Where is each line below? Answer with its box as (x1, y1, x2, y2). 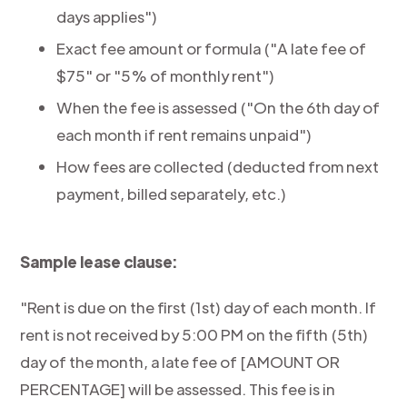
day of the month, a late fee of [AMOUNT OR (20, 352, 341, 372)
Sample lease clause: (20, 252, 178, 272)
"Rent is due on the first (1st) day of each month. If (20, 297, 377, 317)
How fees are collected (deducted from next (56, 156, 380, 176)
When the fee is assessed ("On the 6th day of (56, 97, 381, 117)
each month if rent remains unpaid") (56, 124, 313, 144)
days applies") (56, 6, 158, 26)
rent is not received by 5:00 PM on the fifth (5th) (20, 324, 369, 344)
